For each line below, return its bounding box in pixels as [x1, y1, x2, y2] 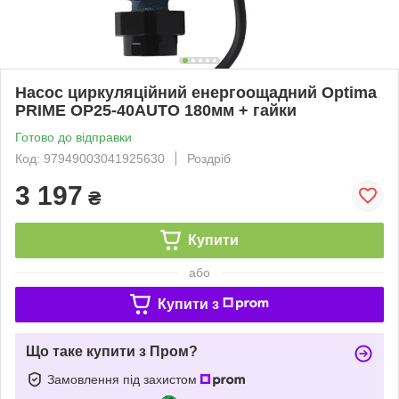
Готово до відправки [15, 129, 132, 144]
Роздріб [187, 151, 231, 166]
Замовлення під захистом [47, 371, 200, 387]
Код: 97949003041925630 [15, 151, 165, 166]
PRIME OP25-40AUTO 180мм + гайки [15, 101, 297, 119]
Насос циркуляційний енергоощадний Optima [15, 83, 377, 102]
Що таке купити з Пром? [26, 343, 198, 359]
